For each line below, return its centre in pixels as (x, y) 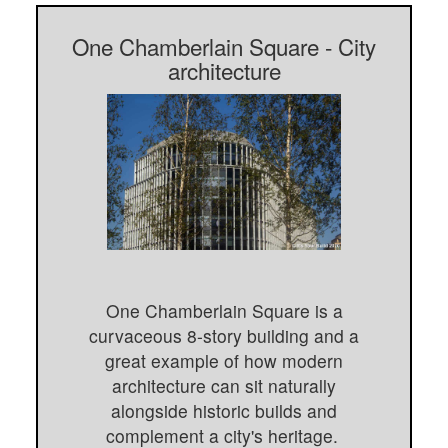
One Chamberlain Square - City (224, 46)
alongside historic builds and (224, 411)
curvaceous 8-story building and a (224, 336)
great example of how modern (224, 361)
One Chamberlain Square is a (224, 311)
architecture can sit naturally (224, 386)
